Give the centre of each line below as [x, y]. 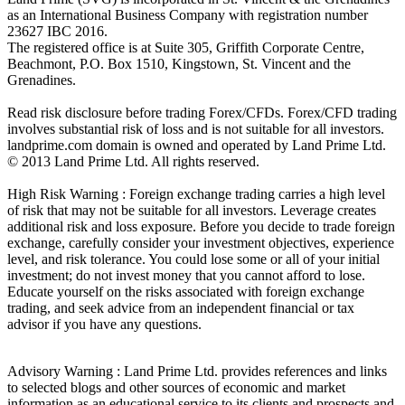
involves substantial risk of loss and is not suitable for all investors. [196, 128]
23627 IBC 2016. [57, 31]
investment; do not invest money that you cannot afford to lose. [186, 275]
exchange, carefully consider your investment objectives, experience [201, 242]
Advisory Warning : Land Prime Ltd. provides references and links [197, 371]
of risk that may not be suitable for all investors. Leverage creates [192, 210]
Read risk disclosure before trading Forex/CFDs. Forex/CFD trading [202, 112]
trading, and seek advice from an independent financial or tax [181, 307]
